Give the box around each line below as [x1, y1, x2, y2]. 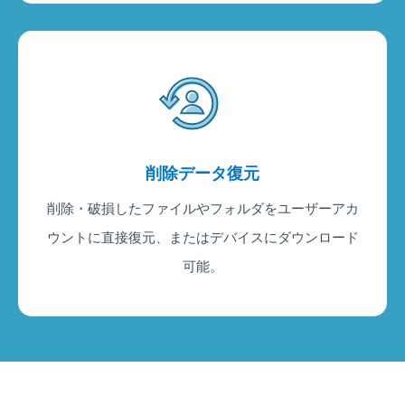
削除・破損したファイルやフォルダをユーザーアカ [46, 199, 359, 217]
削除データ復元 [146, 162, 259, 184]
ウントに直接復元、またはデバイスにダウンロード [46, 228, 359, 246]
